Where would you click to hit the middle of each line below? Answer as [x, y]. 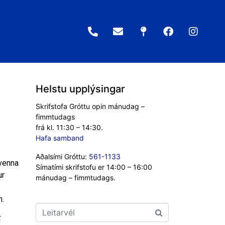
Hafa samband [60, 138]
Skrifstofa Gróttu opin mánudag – [90, 106]
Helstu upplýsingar [80, 89]
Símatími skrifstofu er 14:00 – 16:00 [94, 167]
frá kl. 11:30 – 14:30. [69, 127]
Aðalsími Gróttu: [62, 156]
